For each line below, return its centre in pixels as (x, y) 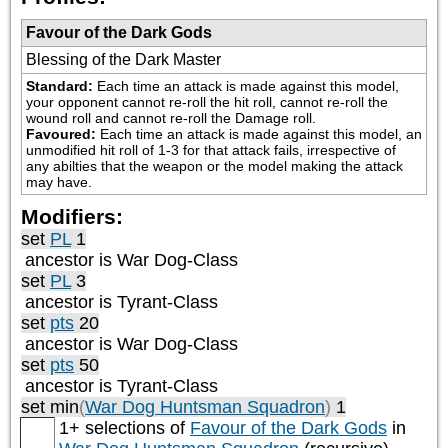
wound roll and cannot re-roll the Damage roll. (171, 118)
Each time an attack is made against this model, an (261, 134)
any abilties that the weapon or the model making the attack (214, 166)
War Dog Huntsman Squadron (205, 407)
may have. (59, 182)
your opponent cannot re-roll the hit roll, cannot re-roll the (207, 102)
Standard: (61, 86)
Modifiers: (72, 216)
